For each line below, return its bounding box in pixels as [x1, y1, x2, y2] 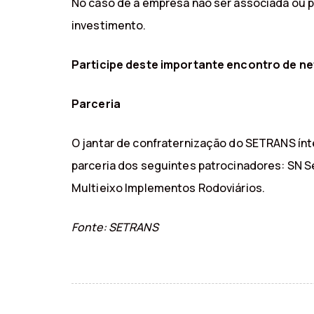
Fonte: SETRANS [71, 219, 158, 235]
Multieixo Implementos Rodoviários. [71, 180, 266, 196]
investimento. [71, 18, 146, 34]
